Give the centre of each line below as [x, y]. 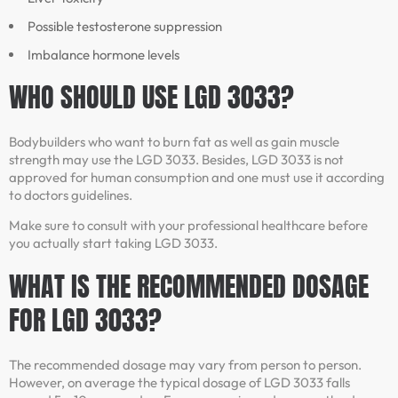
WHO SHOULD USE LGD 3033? [151, 97]
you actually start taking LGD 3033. [113, 243]
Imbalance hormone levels [103, 54]
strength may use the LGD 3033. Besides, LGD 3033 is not [176, 159]
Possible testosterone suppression [125, 26]
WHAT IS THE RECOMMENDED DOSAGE [189, 286]
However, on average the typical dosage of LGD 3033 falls [179, 382]
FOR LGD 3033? [85, 320]
